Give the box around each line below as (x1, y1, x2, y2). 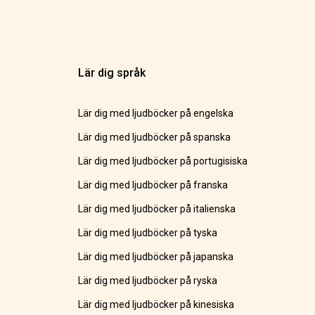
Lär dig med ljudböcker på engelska (78, 108, 234, 120)
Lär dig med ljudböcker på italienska (78, 203, 236, 215)
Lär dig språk (78, 66, 146, 80)
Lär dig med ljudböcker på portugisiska (78, 155, 248, 167)
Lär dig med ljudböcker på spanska (78, 131, 231, 143)
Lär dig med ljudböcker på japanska (78, 251, 234, 263)
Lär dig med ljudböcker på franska (78, 179, 229, 191)
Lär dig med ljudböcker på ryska (78, 275, 218, 287)
